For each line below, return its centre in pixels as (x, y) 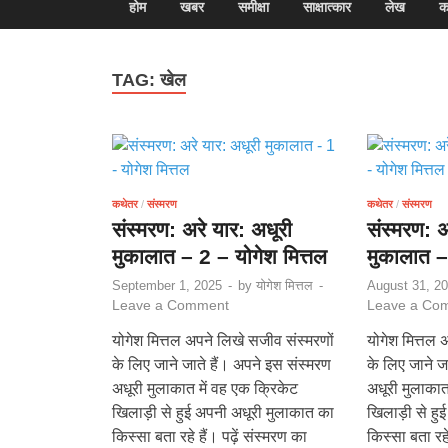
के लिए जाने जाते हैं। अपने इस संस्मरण (221, 364)
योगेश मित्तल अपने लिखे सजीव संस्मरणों (223, 340)
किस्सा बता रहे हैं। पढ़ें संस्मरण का (209, 436)
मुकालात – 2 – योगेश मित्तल (219, 256)
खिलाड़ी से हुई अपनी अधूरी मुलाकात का (223, 412)
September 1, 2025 (167, 285)
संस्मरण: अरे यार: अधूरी (202, 229)
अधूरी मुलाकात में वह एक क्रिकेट (205, 388)
